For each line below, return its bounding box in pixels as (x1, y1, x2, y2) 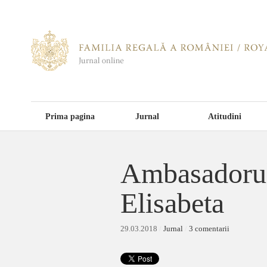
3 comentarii (189, 224, 229, 233)
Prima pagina (45, 112, 95, 121)
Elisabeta (120, 187, 224, 219)
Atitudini (208, 112, 241, 121)
